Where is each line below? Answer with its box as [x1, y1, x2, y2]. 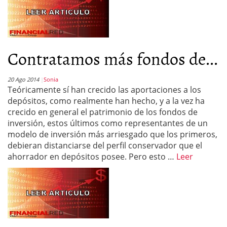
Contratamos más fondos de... [8, 45, 218, 71]
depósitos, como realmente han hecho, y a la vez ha [8, 95, 205, 106]
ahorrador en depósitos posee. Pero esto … [8, 151, 176, 162]
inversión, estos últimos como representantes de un [8, 118, 208, 129]
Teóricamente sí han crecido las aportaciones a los [8, 84, 201, 95]
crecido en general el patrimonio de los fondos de [8, 106, 198, 118]
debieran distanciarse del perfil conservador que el [8, 140, 202, 151]
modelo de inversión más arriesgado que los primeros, [8, 129, 217, 140]
